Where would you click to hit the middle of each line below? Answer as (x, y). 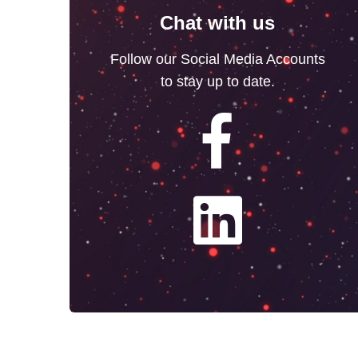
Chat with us (217, 23)
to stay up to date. (217, 82)
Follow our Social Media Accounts (217, 59)
